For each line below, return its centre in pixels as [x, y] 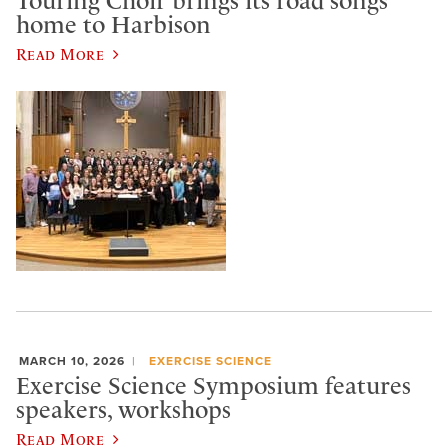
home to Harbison [113, 25]
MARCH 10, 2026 [72, 360]
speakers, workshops [123, 410]
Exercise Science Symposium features [213, 386]
